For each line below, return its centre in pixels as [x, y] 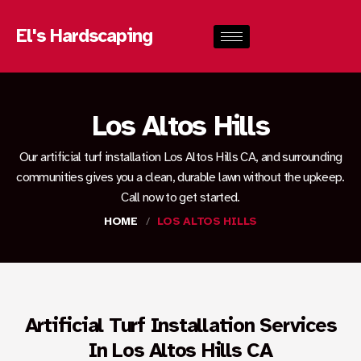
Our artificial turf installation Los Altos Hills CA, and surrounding [180, 157]
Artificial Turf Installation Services [180, 325]
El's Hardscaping [84, 36]
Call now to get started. [180, 197]
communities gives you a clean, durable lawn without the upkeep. [180, 177]
